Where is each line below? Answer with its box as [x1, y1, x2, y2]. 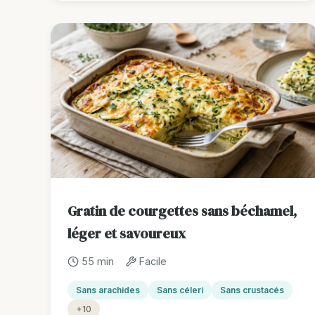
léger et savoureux [67, 224, 186, 244]
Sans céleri [157, 285, 203, 296]
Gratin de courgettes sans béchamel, [67, 201, 297, 221]
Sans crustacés [220, 285, 284, 296]
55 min [82, 255, 114, 268]
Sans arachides [76, 285, 140, 296]
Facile [139, 255, 167, 268]
